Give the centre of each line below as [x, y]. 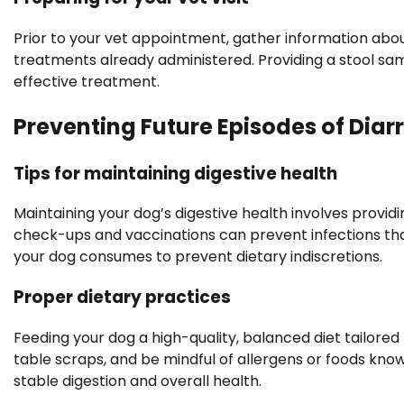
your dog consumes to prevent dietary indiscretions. [198, 257]
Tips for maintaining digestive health [175, 173]
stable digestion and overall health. [138, 381]
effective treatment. [87, 81]
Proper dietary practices [122, 297]
